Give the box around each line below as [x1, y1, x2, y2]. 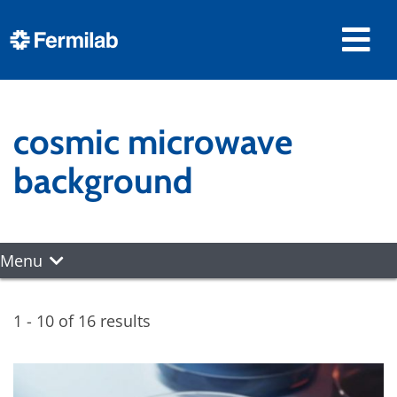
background [13, 160, 193, 202]
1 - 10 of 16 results [13, 310, 151, 331]
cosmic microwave [13, 121, 292, 163]
